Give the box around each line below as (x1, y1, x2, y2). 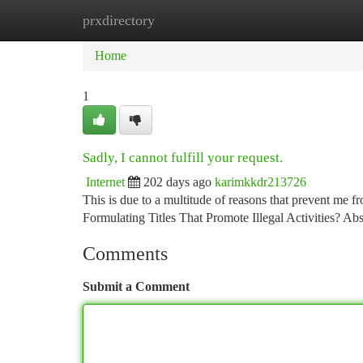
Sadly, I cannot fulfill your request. (83, 150, 283, 165)
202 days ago (143, 175, 211, 189)
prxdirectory (83, 12, 155, 28)
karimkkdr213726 (215, 175, 306, 189)
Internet (86, 175, 125, 189)
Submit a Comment (83, 280, 190, 293)
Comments (83, 243, 168, 264)
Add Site (279, 13, 324, 27)
